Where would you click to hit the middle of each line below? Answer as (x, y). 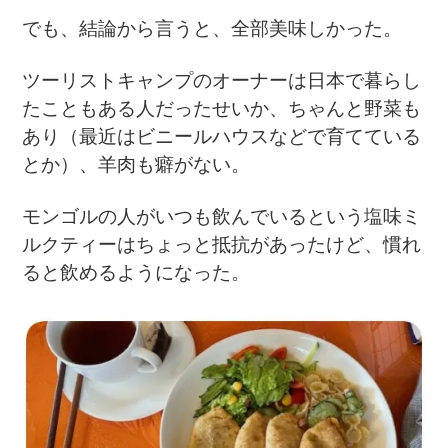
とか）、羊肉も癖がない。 (136, 165)
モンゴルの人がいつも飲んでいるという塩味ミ (222, 217)
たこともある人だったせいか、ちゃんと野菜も (222, 109)
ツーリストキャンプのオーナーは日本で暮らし (222, 81)
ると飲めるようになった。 (136, 273)
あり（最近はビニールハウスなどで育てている (222, 137)
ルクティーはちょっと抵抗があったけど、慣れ (222, 245)
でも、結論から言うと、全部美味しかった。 (212, 29)
